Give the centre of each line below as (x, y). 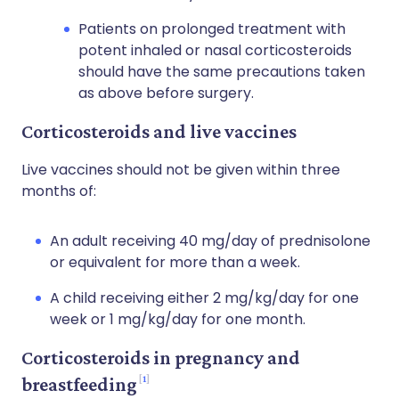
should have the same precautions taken (222, 72)
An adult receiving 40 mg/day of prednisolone (210, 241)
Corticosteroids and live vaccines (159, 131)
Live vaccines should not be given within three (181, 170)
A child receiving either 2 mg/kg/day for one (204, 298)
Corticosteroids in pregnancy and (161, 358)
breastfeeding (79, 384)
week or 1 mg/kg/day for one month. (178, 319)
